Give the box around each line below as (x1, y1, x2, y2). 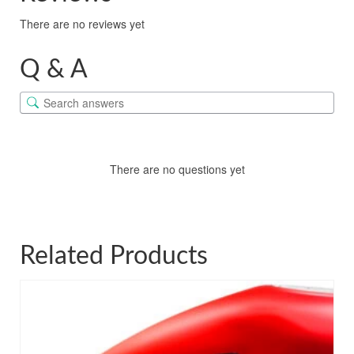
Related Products (20, 243, 208, 269)
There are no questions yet (109, 160, 245, 177)
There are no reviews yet (20, 15, 145, 32)
